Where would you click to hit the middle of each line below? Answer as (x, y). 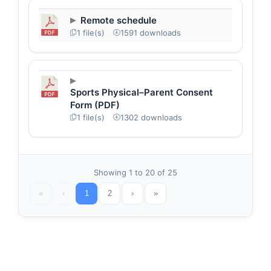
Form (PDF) (95, 105)
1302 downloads (151, 117)
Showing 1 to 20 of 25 (135, 172)
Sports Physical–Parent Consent (142, 92)
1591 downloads (151, 32)
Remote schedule (119, 20)
